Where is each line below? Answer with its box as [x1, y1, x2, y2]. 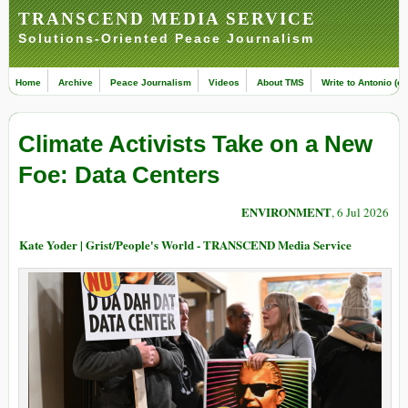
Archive [58, 77, 93, 87]
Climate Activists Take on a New [18, 130, 372, 158]
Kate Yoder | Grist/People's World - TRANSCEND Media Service [19, 236, 352, 254]
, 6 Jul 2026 [331, 204, 389, 221]
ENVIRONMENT [241, 203, 331, 221]
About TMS [257, 77, 304, 87]
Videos [209, 77, 240, 87]
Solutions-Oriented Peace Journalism [18, 31, 314, 46]
